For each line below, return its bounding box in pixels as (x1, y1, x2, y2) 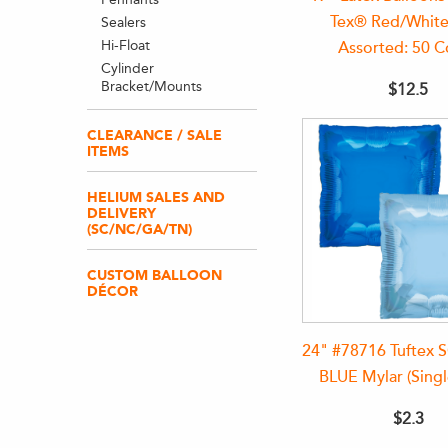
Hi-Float (100, 37, 150, 54)
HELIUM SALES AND (87, 189, 225, 206)
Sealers (100, 14, 146, 31)
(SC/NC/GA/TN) (87, 221, 192, 238)
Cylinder (100, 60, 154, 77)
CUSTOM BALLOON (87, 267, 222, 284)
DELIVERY (87, 205, 156, 222)
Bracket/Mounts (100, 78, 202, 95)
